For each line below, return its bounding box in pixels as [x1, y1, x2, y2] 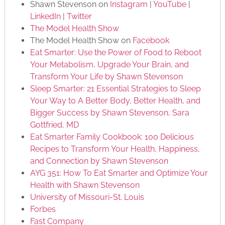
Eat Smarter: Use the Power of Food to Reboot [30, 47, 201, 57]
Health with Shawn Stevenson [30, 180, 140, 190]
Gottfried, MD [30, 120, 79, 130]
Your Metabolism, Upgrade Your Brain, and [30, 59, 189, 69]
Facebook [132, 35, 169, 45]
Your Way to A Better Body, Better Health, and [30, 95, 200, 105]
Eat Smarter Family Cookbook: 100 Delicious [30, 132, 194, 142]
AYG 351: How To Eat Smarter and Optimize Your [30, 168, 208, 178]
